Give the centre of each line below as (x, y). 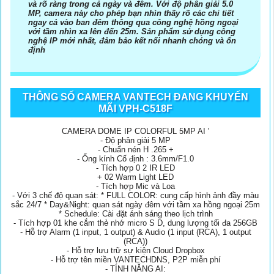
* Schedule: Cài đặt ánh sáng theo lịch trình (135, 213)
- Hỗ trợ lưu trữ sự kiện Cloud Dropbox (135, 250)
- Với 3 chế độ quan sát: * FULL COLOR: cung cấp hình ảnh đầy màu (135, 195)
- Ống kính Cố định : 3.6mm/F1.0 (135, 158)
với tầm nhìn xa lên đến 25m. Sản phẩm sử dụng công (132, 31)
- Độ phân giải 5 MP (135, 140)
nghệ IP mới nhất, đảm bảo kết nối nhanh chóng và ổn (132, 40)
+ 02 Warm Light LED (135, 177)
